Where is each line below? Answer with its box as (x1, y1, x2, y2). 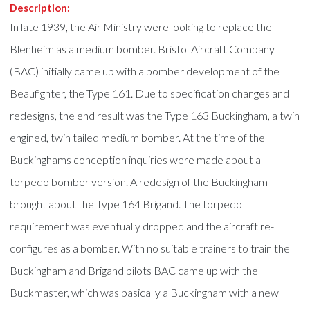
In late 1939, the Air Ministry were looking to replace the (10, 19, 273, 33)
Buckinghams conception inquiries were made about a (10, 152, 262, 166)
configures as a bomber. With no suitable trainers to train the (10, 241, 291, 255)
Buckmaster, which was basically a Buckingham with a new (10, 285, 280, 299)
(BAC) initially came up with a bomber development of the (10, 64, 280, 77)
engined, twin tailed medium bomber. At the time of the (10, 130, 266, 144)
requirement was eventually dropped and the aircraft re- (10, 219, 275, 232)
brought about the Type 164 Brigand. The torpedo (10, 197, 243, 210)
